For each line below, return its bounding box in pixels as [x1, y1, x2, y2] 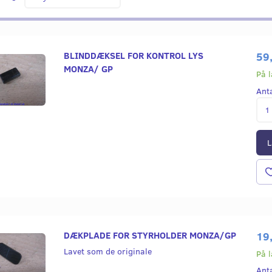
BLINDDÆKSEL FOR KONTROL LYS [63, 49, 203, 62]
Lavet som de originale [63, 245, 152, 257]
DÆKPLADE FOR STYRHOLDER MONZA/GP [63, 228, 236, 241]
